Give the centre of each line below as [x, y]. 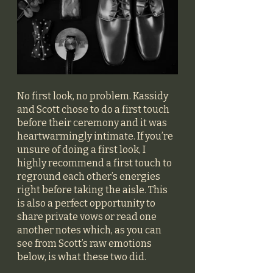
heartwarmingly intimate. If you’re [96, 136]
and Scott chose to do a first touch [94, 109]
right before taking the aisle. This [93, 190]
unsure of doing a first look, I [82, 149]
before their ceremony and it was [93, 122]
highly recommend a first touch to [95, 163]
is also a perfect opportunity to [87, 203]
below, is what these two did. [82, 257]
